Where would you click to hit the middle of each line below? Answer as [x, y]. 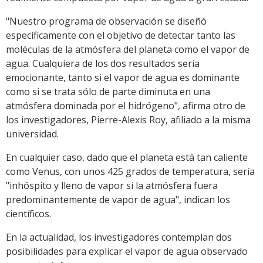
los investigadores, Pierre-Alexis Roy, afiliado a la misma [128, 119]
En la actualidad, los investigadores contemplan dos [119, 237]
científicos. [28, 213]
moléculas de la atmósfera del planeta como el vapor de [128, 49]
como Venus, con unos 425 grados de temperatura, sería [130, 171]
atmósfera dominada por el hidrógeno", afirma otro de [126, 105]
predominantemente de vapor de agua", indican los [118, 199]
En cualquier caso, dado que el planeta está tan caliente [127, 157]
